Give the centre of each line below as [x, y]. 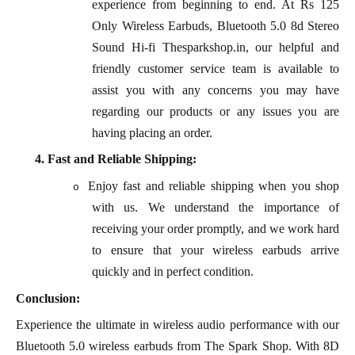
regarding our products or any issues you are [216, 111]
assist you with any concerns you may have [216, 90]
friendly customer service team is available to [216, 68]
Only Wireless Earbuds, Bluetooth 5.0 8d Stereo [216, 25]
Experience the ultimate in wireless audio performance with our [177, 325]
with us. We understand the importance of [216, 208]
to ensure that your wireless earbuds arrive [216, 250]
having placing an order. [152, 132]
